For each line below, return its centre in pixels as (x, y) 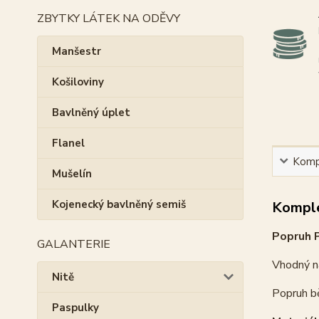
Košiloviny (78, 82)
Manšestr (77, 51)
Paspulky (75, 308)
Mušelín (72, 174)
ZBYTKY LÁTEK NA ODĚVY (109, 19)
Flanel (68, 143)
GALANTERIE (74, 244)
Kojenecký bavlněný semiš (119, 204)
